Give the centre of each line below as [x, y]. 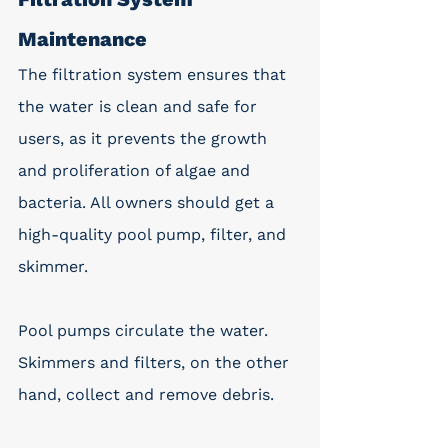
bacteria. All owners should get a [148, 202]
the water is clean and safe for [140, 106]
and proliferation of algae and [136, 170]
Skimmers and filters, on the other [156, 362]
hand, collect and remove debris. [146, 394]
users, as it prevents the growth [145, 138]
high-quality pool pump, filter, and [154, 234]
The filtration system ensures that [154, 74]
